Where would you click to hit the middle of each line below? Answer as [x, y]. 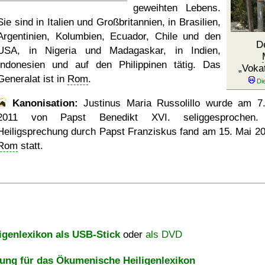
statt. [30, 146]
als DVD [164, 235]
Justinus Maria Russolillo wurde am [167, 103]
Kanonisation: [45, 103]
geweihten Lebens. [177, 8]
